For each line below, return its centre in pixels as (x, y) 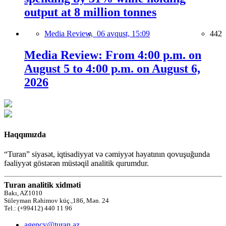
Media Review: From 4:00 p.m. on (113, 55)
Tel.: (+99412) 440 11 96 (38, 209)
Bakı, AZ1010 (23, 193)
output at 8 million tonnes (90, 12)
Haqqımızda (25, 135)
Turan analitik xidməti (42, 185)
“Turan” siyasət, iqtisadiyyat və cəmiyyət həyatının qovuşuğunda (107, 154)
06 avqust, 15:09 (123, 33)
